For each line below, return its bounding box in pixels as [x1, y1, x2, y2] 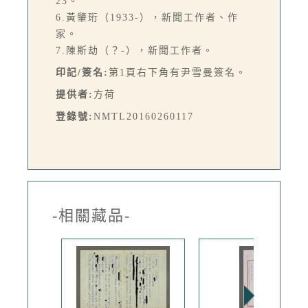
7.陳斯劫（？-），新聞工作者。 [56, 45, 214, 56]
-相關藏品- [52, 207, 131, 224]
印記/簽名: [56, 67, 109, 78]
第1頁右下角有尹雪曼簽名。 [109, 67, 247, 78]
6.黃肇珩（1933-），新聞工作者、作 [56, 12, 239, 23]
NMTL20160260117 [93, 111, 194, 122]
